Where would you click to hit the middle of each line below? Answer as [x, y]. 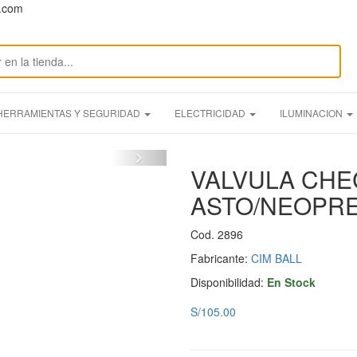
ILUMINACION [312, 113]
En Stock [291, 282]
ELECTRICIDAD [211, 113]
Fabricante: [221, 259]
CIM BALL [277, 259]
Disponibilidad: [229, 282]
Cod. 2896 [217, 235]
